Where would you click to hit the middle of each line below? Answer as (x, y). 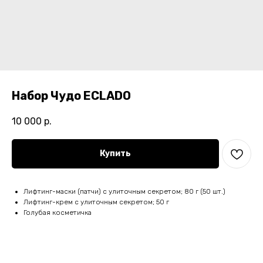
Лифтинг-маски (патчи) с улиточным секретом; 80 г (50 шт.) (124, 192)
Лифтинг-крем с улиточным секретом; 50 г (96, 202)
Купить (115, 154)
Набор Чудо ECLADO (71, 96)
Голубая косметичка (58, 213)
